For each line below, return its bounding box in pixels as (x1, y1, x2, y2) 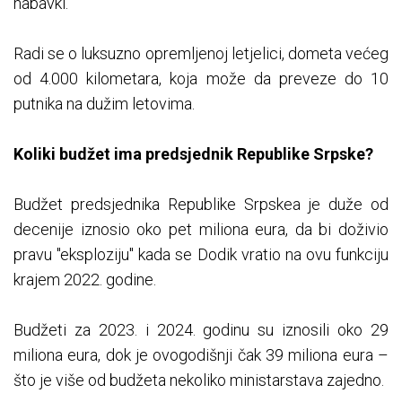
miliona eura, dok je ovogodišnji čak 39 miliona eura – (13, 345, 389, 364)
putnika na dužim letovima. (13, 93, 195, 113)
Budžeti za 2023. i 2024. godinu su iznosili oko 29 (13, 319, 389, 339)
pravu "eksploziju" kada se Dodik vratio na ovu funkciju (13, 244, 389, 264)
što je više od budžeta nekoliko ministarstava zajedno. (13, 370, 384, 389)
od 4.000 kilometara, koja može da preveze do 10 (13, 68, 389, 88)
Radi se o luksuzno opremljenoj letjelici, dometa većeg (13, 43, 389, 63)
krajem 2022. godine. (13, 269, 156, 289)
